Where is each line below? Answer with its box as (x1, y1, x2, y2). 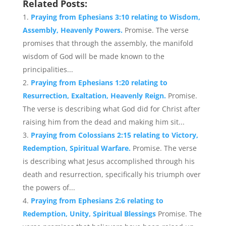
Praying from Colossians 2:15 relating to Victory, (30, 130, 198, 140)
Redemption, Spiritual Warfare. (22, 143, 133, 153)
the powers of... (22, 183, 75, 192)
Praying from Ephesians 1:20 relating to (30, 78, 167, 87)
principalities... (22, 65, 73, 74)
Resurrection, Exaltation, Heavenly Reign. (22, 91, 168, 100)
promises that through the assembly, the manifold (22, 38, 193, 48)
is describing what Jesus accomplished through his (22, 156, 195, 166)
